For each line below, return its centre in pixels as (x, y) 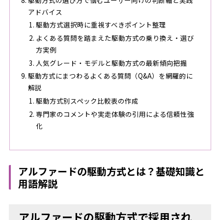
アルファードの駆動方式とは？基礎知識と (112, 171)
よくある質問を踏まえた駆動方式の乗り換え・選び (115, 38)
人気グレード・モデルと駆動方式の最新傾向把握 (111, 63)
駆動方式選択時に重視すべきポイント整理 (101, 25)
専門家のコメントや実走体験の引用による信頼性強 (115, 114)
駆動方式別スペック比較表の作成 (87, 101)
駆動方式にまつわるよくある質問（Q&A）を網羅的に (110, 76)
